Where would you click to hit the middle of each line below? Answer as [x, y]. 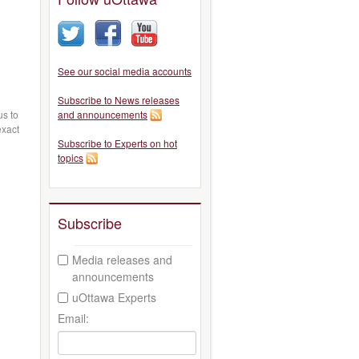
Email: [73, 318]
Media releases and [122, 259]
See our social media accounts [125, 71]
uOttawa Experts [114, 297]
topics [71, 157]
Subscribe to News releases [119, 100]
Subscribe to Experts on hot [117, 143]
